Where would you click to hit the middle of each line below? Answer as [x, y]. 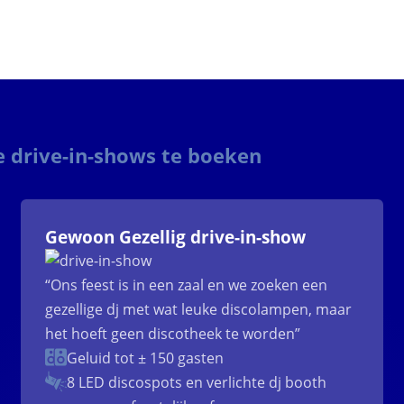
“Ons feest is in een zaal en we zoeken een [187, 285]
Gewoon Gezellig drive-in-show [176, 237]
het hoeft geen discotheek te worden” [173, 334]
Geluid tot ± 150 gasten [146, 358]
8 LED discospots [125, 383]
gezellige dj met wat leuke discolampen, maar [199, 310]
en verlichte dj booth [255, 383]
